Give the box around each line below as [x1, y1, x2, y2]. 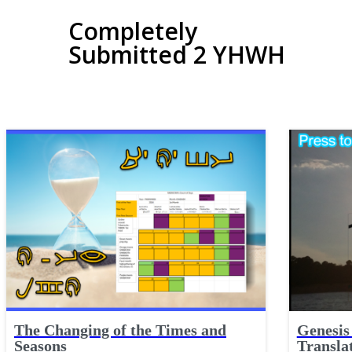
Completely [68, 15, 197, 47]
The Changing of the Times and [14, 321, 226, 339]
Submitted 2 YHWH [68, 38, 285, 71]
